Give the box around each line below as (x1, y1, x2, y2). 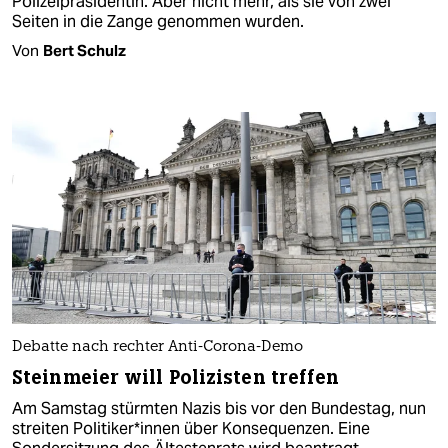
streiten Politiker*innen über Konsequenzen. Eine (12, 417, 370, 439)
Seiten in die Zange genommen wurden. (12, 10, 304, 32)
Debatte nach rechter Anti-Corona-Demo (12, 339, 303, 355)
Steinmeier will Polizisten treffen (12, 364, 340, 390)
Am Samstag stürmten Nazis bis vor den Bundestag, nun (12, 397, 426, 419)
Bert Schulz (43, 40, 126, 60)
